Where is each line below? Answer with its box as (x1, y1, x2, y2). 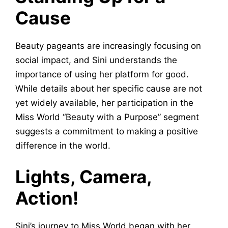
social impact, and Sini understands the (15, 55, 177, 66)
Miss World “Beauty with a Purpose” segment (15, 112, 199, 123)
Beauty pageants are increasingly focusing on (15, 41, 201, 51)
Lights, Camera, (15, 165, 152, 187)
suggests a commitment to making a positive (15, 126, 198, 137)
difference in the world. (15, 140, 110, 151)
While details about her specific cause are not (15, 83, 202, 94)
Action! (15, 187, 78, 209)
